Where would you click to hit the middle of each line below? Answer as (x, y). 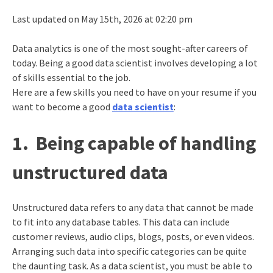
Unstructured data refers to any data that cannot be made (133, 207)
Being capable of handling (146, 143)
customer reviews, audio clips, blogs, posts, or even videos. (133, 237)
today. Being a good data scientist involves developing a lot (135, 62)
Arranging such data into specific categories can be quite (129, 251)
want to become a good (62, 106)
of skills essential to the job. (71, 77)
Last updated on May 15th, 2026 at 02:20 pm (102, 19)
